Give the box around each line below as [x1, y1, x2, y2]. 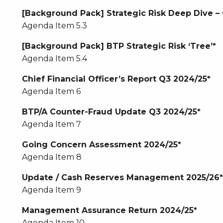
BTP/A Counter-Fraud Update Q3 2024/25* [21, 107, 201, 116]
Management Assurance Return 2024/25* [21, 206, 197, 215]
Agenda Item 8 [21, 152, 82, 162]
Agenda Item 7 [21, 119, 81, 129]
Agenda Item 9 [21, 185, 81, 195]
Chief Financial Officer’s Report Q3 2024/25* [21, 74, 211, 84]
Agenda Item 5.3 [21, 21, 87, 30]
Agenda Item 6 [21, 87, 81, 96]
